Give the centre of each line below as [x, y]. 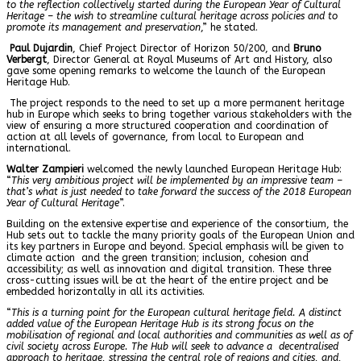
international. [39, 148]
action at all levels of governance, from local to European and [155, 137]
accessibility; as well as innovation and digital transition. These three [169, 269]
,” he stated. [229, 27]
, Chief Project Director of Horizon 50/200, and [183, 48]
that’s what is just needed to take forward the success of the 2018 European [179, 191]
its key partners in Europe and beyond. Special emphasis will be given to [175, 246]
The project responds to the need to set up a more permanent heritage [177, 103]
